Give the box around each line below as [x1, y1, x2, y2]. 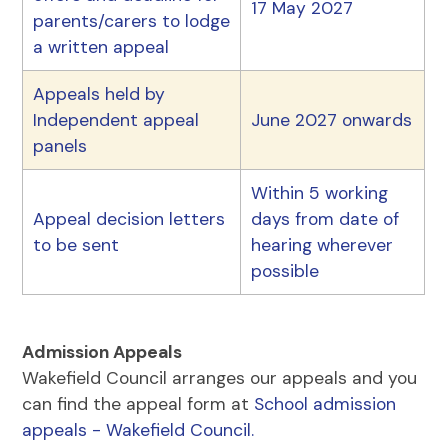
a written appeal [33, 36, 170, 58]
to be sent [33, 234, 120, 256]
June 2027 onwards [251, 109, 413, 131]
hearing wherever [251, 234, 394, 256]
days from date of [251, 208, 400, 230]
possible [251, 260, 320, 282]
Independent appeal [33, 109, 200, 131]
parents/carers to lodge [33, 10, 231, 32]
